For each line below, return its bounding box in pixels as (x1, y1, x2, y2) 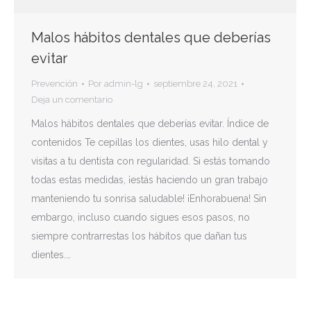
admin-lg (104, 78, 143, 89)
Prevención (31, 78, 78, 89)
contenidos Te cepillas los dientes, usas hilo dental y (31, 137, 268, 148)
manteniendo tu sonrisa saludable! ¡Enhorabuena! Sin (31, 193, 267, 204)
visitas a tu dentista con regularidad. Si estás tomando (31, 155, 270, 167)
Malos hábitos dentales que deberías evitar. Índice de (31, 118, 269, 129)
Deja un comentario (31, 94, 112, 105)
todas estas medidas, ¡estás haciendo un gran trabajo (31, 174, 268, 185)
